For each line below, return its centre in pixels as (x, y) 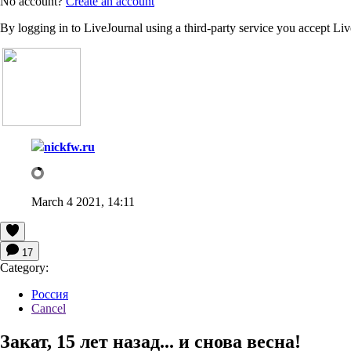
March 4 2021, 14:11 (83, 201)
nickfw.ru (69, 147)
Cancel (49, 308)
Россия (50, 294)
